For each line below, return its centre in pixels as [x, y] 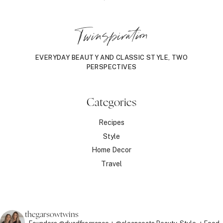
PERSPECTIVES [111, 67]
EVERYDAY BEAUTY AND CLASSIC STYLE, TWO [111, 57]
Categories [111, 102]
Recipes [111, 122]
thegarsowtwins [52, 214]
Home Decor [111, 150]
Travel [111, 164]
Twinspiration [111, 36]
